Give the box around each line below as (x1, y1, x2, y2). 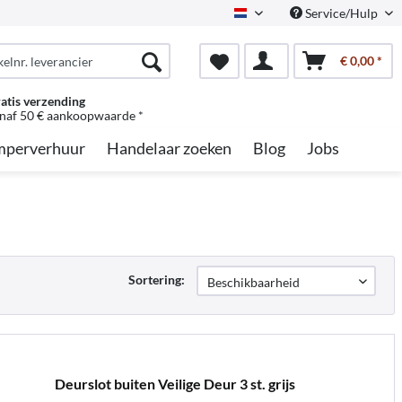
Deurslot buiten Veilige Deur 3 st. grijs (54, 374, 295, 392)
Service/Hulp (302, 5, 380, 21)
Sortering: (128, 272, 185, 287)
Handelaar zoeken (107, 138, 232, 158)
